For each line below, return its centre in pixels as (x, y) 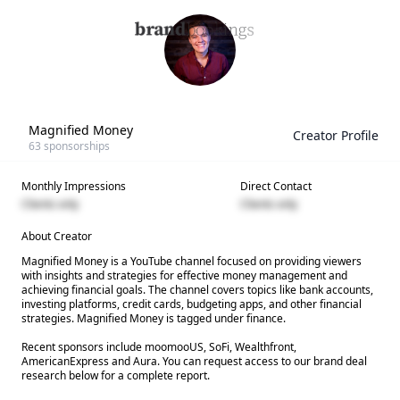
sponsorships (75, 146)
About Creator (57, 236)
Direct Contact (276, 186)
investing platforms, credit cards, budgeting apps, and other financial (192, 304)
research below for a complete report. (116, 375)
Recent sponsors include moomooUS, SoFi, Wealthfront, (159, 347)
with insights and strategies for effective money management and (184, 275)
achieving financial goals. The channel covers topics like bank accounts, (197, 290)
